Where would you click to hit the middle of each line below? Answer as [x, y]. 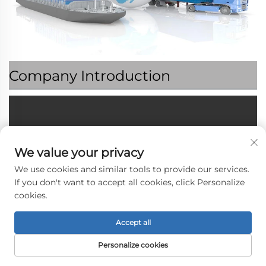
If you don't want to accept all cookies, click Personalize [129, 182]
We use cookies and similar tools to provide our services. [132, 169]
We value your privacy [79, 153]
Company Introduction [90, 75]
